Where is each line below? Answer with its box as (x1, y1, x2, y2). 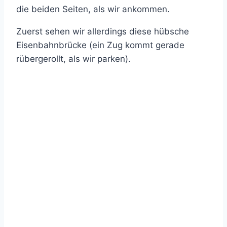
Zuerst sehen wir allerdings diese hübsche (16, 26, 189, 36)
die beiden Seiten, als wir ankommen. (16, 4, 170, 14)
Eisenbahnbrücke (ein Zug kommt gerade (16, 40, 184, 50)
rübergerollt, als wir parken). (16, 54, 131, 64)
